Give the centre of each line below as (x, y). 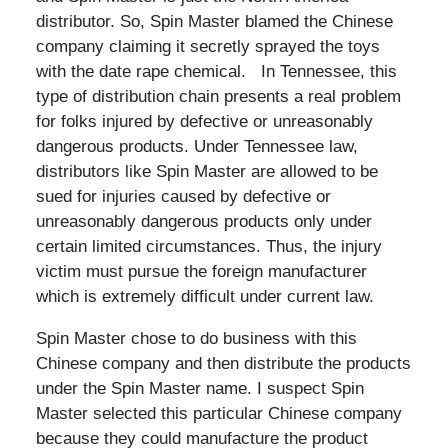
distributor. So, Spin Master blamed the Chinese (214, 21)
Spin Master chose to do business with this (196, 338)
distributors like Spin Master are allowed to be (206, 171)
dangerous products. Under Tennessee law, (196, 146)
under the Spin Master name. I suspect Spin (199, 388)
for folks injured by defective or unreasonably (204, 121)
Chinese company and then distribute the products (223, 363)
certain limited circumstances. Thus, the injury (208, 246)
